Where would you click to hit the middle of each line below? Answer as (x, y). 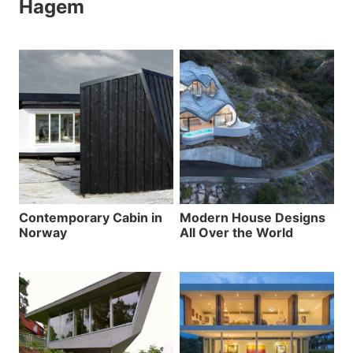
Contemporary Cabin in (91, 218)
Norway (43, 233)
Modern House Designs (253, 218)
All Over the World (236, 233)
